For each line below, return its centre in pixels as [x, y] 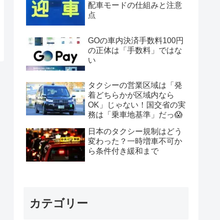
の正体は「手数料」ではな [135, 50]
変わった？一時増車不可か [135, 141]
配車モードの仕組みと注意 [135, 5]
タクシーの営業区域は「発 [135, 85]
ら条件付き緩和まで [123, 151]
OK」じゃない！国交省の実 [137, 105]
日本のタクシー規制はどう [135, 132]
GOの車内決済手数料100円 [136, 40]
